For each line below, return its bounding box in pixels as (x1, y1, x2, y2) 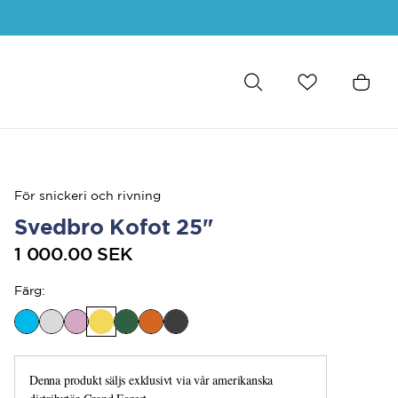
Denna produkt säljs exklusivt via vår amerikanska (29, 371, 274, 388)
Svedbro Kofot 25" (14, 214, 213, 239)
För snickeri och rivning (14, 188, 161, 203)
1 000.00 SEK (14, 243, 133, 264)
